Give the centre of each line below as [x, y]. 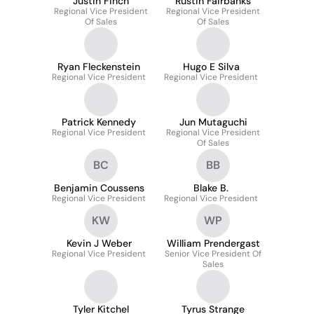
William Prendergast [213, 243]
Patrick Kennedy [99, 122]
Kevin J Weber [99, 243]
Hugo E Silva [211, 67]
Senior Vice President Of [213, 254]
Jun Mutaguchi [213, 122]
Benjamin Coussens [99, 188]
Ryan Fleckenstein [99, 67]
